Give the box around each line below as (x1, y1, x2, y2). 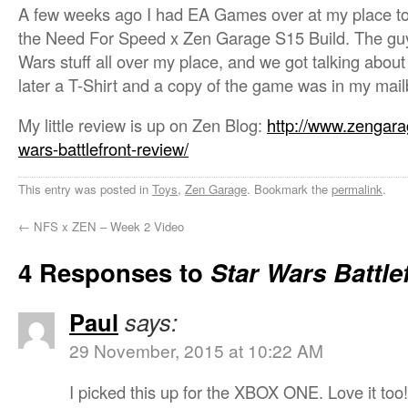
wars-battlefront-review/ (18, 137, 189, 160)
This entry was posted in (18, 180, 152, 198)
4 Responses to (18, 254, 210, 290)
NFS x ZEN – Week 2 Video (30, 218, 184, 235)
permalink (331, 180, 382, 198)
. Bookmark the (247, 180, 331, 198)
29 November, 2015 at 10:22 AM (69, 338, 323, 362)
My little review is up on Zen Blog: (18, 113, 267, 137)
